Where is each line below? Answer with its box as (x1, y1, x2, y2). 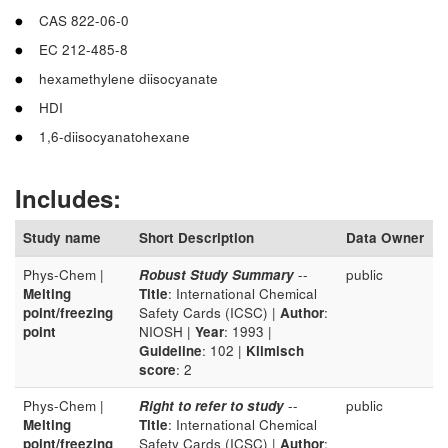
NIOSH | (139, 322, 195, 341)
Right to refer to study (139, 396, 284, 415)
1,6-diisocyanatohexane (39, 127, 190, 146)
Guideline (139, 341, 202, 360)
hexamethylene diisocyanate (39, 69, 218, 88)
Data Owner (346, 228, 424, 247)
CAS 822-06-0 (39, 11, 129, 30)
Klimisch (246, 341, 304, 360)
